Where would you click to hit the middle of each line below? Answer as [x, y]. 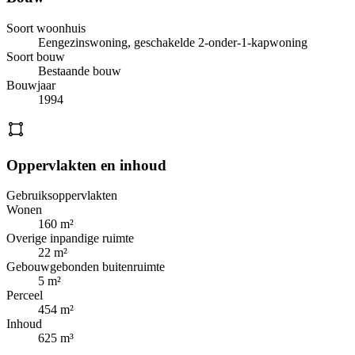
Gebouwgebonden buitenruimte [86, 267]
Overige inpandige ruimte [70, 239]
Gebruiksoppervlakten [62, 196]
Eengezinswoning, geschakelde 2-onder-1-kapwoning [173, 42]
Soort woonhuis [46, 28]
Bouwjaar [31, 85]
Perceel [25, 296]
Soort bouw [36, 57]
